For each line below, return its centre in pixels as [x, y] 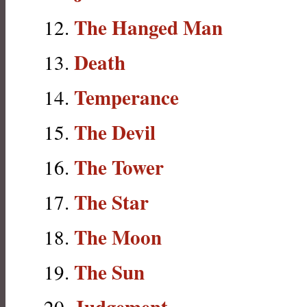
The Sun [109, 272]
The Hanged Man [148, 27]
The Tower [119, 167]
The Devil [115, 132]
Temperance [126, 97]
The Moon [118, 237]
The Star [111, 202]
